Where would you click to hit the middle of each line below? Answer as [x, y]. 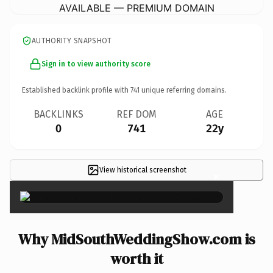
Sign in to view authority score [96, 64]
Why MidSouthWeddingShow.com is [136, 239]
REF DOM [136, 114]
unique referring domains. [183, 90]
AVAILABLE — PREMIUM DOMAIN [136, 8]
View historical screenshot [143, 170]
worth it [136, 258]
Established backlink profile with [76, 90]
